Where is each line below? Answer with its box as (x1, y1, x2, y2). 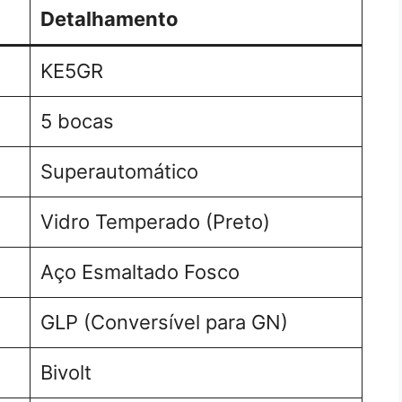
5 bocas (40, 109, 114, 133)
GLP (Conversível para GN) (40, 310, 288, 334)
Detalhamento (40, 6, 179, 31)
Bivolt (40, 360, 92, 384)
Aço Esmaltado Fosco (40, 259, 240, 284)
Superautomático (40, 159, 198, 183)
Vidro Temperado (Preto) (40, 209, 270, 233)
